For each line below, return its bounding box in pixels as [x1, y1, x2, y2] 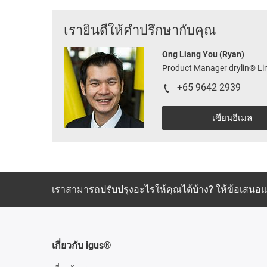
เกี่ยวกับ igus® [52, 240, 111, 251]
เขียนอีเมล [212, 113, 252, 123]
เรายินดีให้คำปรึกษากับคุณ [64, 23, 216, 38]
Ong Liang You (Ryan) [162, 49, 244, 59]
